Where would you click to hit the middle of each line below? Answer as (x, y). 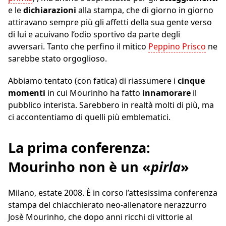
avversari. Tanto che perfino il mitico (78, 47)
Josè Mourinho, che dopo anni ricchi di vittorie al (100, 217)
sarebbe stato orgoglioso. (58, 59)
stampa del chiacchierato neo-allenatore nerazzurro (107, 205)
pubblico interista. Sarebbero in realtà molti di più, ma (111, 105)
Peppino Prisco (177, 47)
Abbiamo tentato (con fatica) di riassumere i (93, 81)
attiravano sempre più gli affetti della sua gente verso (110, 22)
